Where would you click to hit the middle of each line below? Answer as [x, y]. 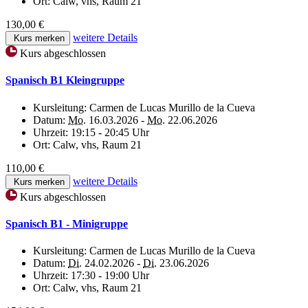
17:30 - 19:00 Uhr [110, 276]
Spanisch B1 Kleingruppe [65, 80]
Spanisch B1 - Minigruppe [67, 223]
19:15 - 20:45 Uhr [110, 132]
